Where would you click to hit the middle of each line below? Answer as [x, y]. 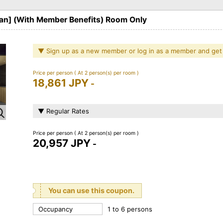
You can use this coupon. [91, 190]
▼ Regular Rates [63, 111]
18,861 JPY [61, 83]
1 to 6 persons [130, 209]
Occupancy [56, 209]
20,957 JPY [62, 143]
